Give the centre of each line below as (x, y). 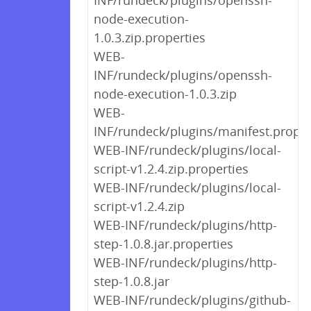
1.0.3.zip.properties (150, 37)
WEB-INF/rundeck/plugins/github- (192, 300)
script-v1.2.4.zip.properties (171, 169)
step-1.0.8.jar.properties (163, 244)
